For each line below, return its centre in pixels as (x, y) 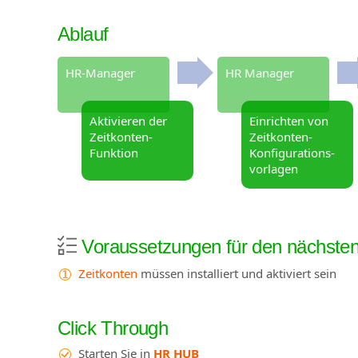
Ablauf (83, 34)
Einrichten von (289, 120)
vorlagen (274, 168)
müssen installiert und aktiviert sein (237, 273)
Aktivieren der (128, 120)
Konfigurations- (292, 152)
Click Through (113, 328)
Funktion (114, 152)
